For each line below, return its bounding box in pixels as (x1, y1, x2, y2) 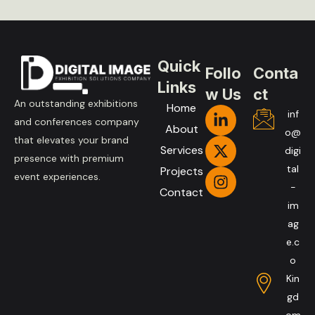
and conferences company (14, 115, 139, 128)
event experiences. (14, 169, 101, 183)
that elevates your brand (14, 133, 129, 146)
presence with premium (14, 151, 124, 165)
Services (160, 142, 203, 157)
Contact (160, 184, 203, 200)
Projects (160, 163, 203, 179)
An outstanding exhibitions (14, 96, 138, 110)
